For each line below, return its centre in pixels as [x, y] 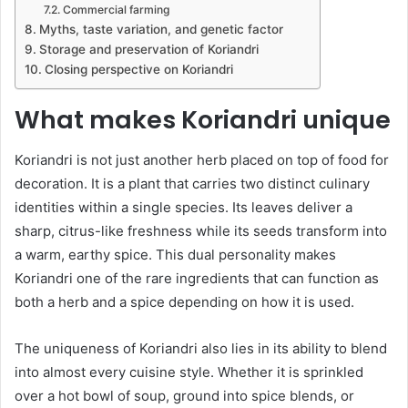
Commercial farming [116, 9]
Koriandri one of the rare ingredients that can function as [197, 279]
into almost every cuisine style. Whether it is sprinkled [189, 372]
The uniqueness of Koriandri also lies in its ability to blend [201, 349]
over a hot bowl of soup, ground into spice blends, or [184, 396]
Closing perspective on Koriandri [138, 69]
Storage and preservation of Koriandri [148, 49]
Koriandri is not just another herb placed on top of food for [202, 160]
